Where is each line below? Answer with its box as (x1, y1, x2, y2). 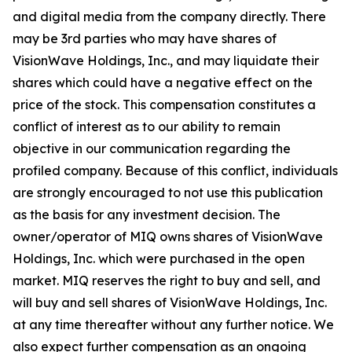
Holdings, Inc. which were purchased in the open (13, 251, 305, 266)
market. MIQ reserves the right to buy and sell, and (13, 273, 321, 288)
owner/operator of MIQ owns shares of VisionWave (13, 229, 323, 244)
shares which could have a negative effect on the (13, 75, 313, 90)
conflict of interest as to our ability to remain (13, 119, 280, 134)
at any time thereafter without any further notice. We (13, 317, 334, 332)
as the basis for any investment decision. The (13, 207, 280, 222)
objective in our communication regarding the (13, 141, 291, 156)
